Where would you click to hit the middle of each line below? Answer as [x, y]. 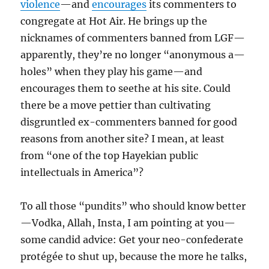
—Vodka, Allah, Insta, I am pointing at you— [128, 223]
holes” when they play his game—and [112, 71]
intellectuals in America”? [82, 172]
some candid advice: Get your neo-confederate [132, 240]
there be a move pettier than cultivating [116, 105]
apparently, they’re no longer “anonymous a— [133, 55]
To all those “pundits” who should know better [133, 206]
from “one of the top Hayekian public [110, 156]
